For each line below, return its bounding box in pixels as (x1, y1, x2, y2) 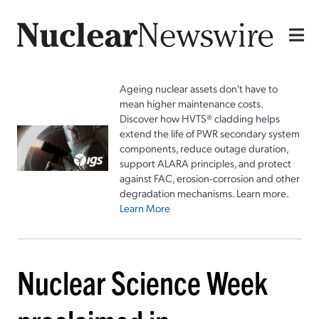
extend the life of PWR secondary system (120, 125, 300, 140)
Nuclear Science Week (17, 261, 268, 301)
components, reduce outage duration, (120, 140, 288, 155)
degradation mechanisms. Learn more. (120, 185, 289, 200)
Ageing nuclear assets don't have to (120, 80, 278, 95)
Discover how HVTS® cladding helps (120, 110, 280, 125)
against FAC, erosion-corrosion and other (120, 170, 300, 185)
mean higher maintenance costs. (120, 95, 263, 110)
